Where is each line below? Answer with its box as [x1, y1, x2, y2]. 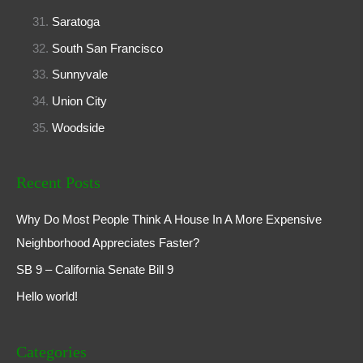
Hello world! [16, 289, 78, 303]
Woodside [51, 121, 105, 135]
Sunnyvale [51, 68, 108, 82]
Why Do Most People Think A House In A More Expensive [16, 213, 322, 227]
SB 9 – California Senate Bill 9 [16, 263, 173, 277]
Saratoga [51, 15, 100, 28]
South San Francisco [51, 41, 163, 55]
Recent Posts [16, 173, 100, 192]
